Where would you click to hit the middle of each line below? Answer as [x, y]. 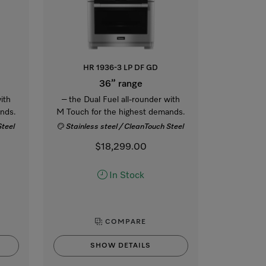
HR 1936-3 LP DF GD [121, 68]
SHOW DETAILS [121, 246]
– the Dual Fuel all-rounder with [121, 100]
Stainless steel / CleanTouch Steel [125, 127]
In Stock [126, 175]
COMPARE [125, 222]
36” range [121, 85]
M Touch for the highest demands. [121, 113]
